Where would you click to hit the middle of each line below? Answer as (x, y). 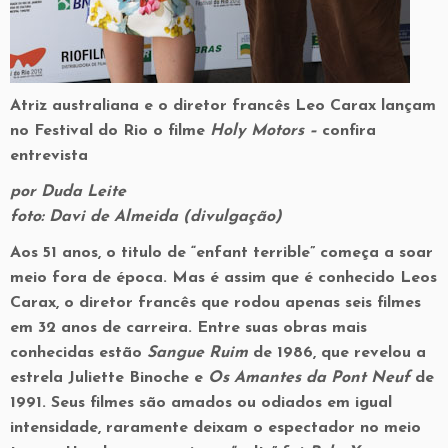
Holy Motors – (266, 131)
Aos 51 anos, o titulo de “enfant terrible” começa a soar (221, 253)
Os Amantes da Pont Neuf (309, 378)
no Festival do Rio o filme (110, 131)
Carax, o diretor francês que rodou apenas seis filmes (215, 303)
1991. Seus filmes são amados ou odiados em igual (201, 403)
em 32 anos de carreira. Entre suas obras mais (188, 328)
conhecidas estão (78, 353)
